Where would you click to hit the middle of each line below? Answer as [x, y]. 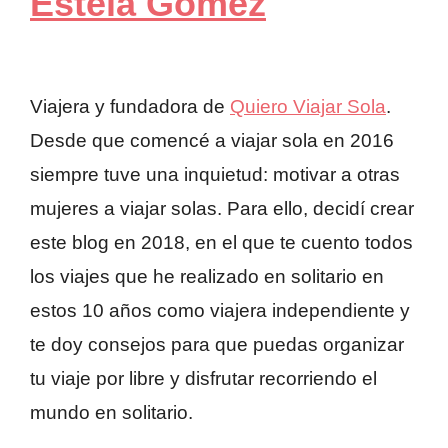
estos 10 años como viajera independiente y [220, 310]
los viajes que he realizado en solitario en [207, 276]
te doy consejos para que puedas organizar [217, 344]
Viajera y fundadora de [130, 106]
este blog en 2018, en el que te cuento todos [221, 242]
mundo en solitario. [111, 412]
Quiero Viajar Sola [308, 106]
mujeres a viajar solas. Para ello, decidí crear [222, 208]
